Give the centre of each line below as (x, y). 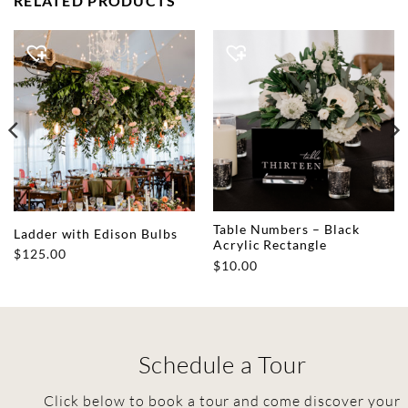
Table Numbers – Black (286, 230)
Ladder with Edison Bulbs (95, 234)
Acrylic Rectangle (270, 245)
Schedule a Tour (222, 365)
